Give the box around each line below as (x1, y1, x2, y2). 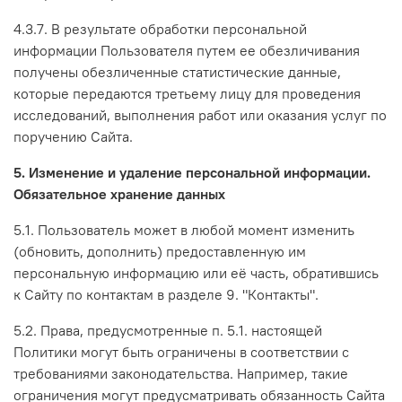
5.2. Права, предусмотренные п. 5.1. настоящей (13, 320, 322, 339)
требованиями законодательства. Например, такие (13, 363, 348, 382)
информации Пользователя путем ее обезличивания (13, 40, 360, 59)
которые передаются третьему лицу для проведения (13, 83, 361, 102)
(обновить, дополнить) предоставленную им (13, 241, 306, 260)
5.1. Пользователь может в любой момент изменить (13, 220, 354, 239)
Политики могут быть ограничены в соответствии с (13, 342, 349, 361)
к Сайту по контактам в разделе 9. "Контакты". (13, 284, 319, 303)
